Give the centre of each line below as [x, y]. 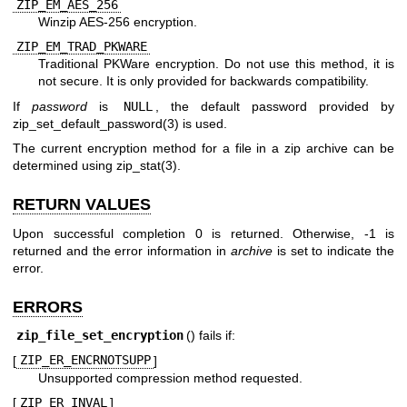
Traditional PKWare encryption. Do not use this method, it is [216, 64]
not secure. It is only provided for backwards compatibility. [203, 81]
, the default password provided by [275, 106]
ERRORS [48, 307]
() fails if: [211, 336]
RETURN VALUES [82, 205]
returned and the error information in [122, 250]
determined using [65, 166]
